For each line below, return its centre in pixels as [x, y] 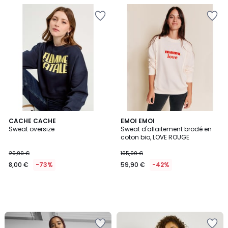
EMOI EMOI [138, 121]
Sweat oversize [32, 129]
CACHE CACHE [32, 121]
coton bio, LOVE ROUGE [155, 137]
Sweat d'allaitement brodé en [166, 129]
